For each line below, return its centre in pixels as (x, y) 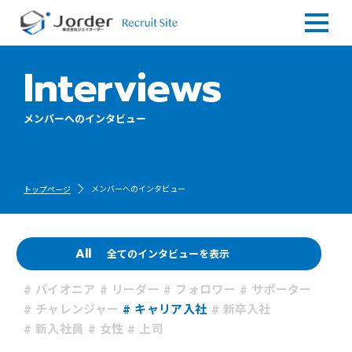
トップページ (47, 190)
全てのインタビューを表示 (168, 253)
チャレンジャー (77, 308)
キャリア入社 (171, 308)
